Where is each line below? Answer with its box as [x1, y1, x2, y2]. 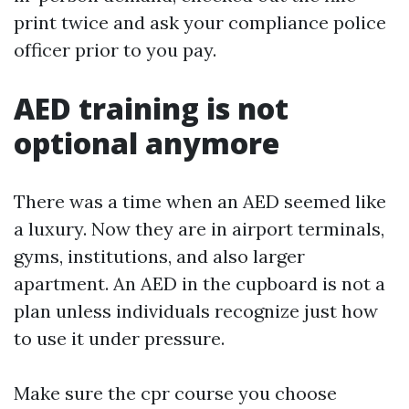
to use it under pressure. [14, 327, 225, 350]
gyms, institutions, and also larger [14, 245, 305, 267]
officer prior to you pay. [14, 38, 216, 61]
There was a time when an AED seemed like [14, 190, 386, 213]
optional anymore [14, 123, 279, 163]
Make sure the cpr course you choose [14, 382, 337, 404]
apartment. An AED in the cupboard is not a [14, 272, 385, 295]
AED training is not [14, 89, 288, 128]
